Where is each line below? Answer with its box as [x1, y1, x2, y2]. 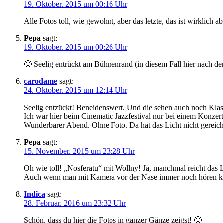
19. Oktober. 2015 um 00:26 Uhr [24, 43, 127, 52]
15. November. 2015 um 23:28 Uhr [24, 147, 135, 156]
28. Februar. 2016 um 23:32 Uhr [24, 199, 126, 208]
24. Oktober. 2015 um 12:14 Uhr [24, 86, 127, 95]
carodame [24, 77, 57, 86]
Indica [24, 190, 45, 199]
